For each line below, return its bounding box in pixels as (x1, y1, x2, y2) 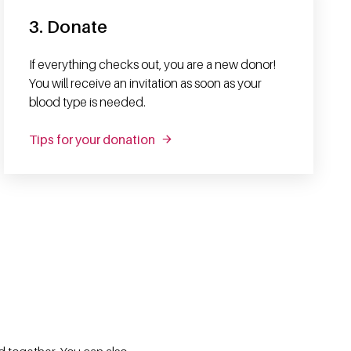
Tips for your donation (29, 131, 156, 147)
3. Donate (29, 16, 108, 37)
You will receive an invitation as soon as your (29, 74, 262, 91)
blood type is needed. (29, 93, 147, 110)
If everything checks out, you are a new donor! (29, 56, 277, 72)
